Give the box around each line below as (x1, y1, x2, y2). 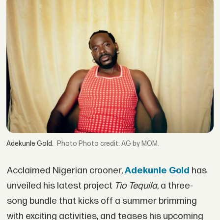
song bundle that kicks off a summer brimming (6, 195, 197, 207)
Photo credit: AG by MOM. (79, 139, 160, 148)
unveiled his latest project (6, 180, 114, 192)
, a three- (157, 180, 193, 192)
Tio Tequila (114, 180, 157, 192)
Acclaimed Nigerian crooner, (6, 165, 125, 176)
